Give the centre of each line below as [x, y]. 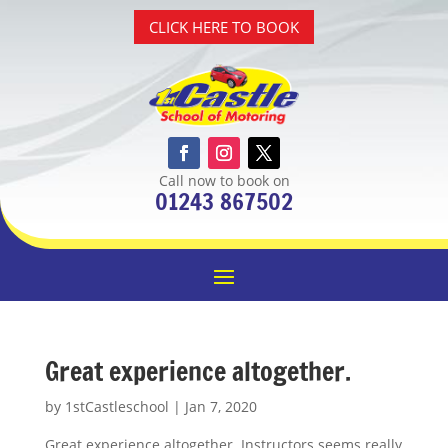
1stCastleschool [116, 406]
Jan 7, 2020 [220, 406]
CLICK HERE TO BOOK [224, 26]
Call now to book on [224, 180]
